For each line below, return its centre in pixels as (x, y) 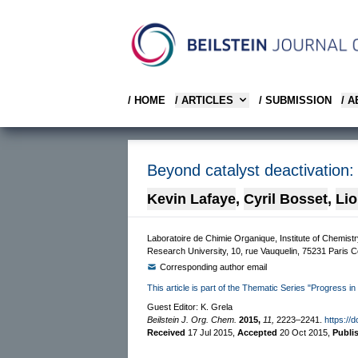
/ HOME (147, 100)
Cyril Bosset (286, 199)
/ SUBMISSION (295, 100)
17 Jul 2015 (210, 332)
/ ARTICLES (204, 100)
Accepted (259, 332)
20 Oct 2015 (304, 332)
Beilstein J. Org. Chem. (192, 319)
